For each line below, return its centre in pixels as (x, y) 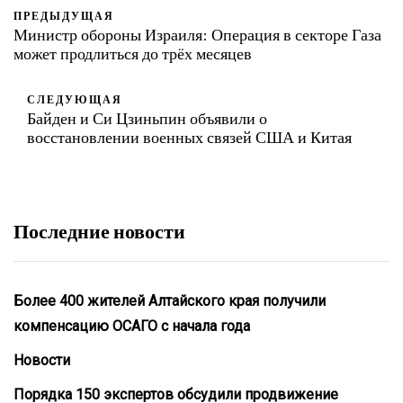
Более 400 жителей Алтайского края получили (170, 300)
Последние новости (99, 230)
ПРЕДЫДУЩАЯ (64, 15)
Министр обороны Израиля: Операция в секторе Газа (197, 34)
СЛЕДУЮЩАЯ (75, 99)
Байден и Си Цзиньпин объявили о (147, 117)
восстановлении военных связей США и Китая (189, 136)
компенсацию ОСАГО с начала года (132, 326)
